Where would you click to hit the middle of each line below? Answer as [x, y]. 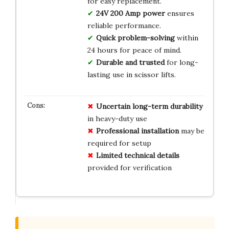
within [186, 38]
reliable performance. [124, 25]
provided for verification [129, 167]
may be [191, 131]
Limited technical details [138, 155]
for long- [181, 62]
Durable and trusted [130, 62]
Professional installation [137, 131]
